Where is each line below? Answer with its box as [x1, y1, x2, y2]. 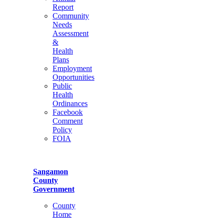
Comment [53, 117, 83, 125]
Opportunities [53, 73, 94, 81]
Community [53, 12, 89, 20]
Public [53, 82, 72, 90]
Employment [53, 64, 92, 73]
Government [33, 185, 74, 193]
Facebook [53, 108, 83, 116]
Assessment [53, 29, 89, 37]
